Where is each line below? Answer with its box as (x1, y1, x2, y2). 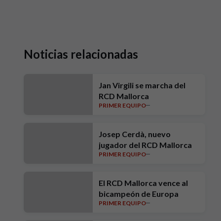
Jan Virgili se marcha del (99, 80, 185, 90)
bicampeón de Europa (99, 189, 179, 198)
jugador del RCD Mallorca (99, 140, 192, 149)
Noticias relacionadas (24, 47, 138, 61)
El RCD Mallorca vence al (99, 178, 188, 187)
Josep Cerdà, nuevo (99, 129, 171, 139)
